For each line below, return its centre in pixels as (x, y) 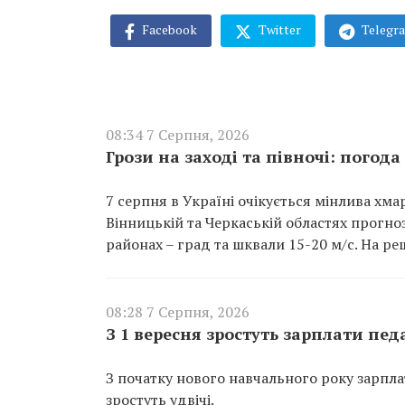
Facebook (168, 29)
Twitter (278, 29)
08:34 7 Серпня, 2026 (178, 134)
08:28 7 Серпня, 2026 (178, 311)
